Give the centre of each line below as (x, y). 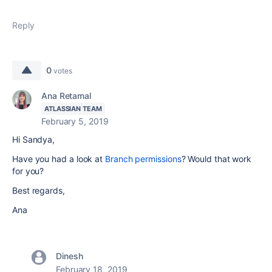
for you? (28, 171)
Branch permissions (143, 159)
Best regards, (39, 190)
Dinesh (70, 256)
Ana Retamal (66, 96)
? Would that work (216, 159)
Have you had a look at (59, 159)
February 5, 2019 (75, 121)
